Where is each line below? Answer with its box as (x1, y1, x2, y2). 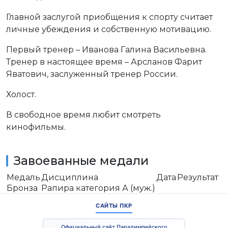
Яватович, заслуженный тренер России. (6, 69, 178, 79)
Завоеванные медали (14, 153, 149, 168)
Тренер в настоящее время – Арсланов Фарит (6, 57, 202, 67)
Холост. (6, 90, 36, 100)
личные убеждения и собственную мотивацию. (6, 24, 211, 35)
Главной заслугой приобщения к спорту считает (6, 12, 213, 22)
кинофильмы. (6, 122, 66, 132)
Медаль (7, 173, 40, 183)
